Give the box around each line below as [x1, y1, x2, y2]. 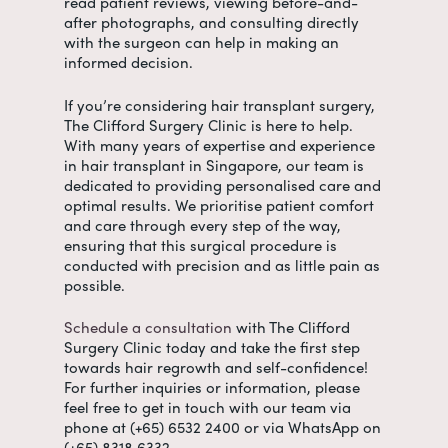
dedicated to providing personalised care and [64, 173, 381, 196]
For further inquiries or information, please [64, 376, 360, 398]
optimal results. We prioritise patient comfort [64, 193, 374, 216]
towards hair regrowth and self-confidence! [64, 356, 368, 378]
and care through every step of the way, [64, 213, 341, 236]
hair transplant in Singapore [81, 153, 278, 176]
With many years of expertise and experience [64, 133, 375, 156]
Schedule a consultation [64, 316, 232, 338]
